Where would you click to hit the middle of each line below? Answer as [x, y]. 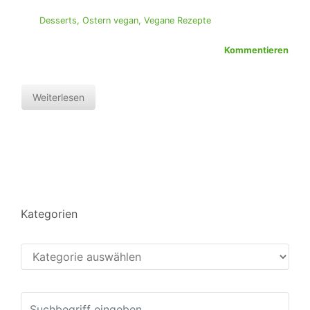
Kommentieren [256, 51]
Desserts [58, 21]
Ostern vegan [110, 21]
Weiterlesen [58, 98]
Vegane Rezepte [177, 21]
